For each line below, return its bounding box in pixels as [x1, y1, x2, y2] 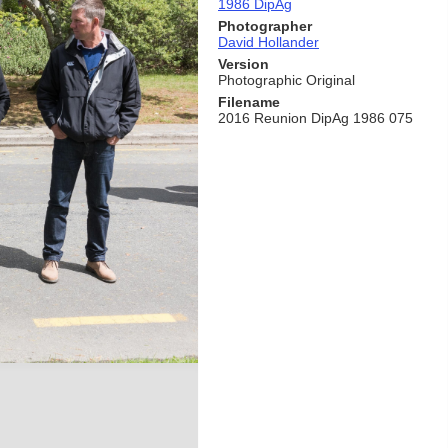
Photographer [218, 18, 312, 34]
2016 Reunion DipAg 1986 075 [218, 110, 413, 126]
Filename [218, 94, 280, 110]
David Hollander [218, 34, 319, 50]
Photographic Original [218, 72, 355, 88]
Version [218, 56, 269, 72]
